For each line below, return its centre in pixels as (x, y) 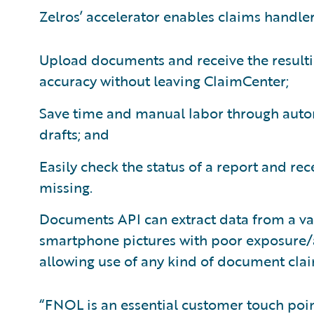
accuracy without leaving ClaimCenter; (164, 81)
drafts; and (74, 134)
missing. (66, 187)
